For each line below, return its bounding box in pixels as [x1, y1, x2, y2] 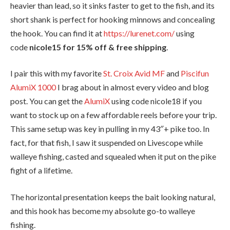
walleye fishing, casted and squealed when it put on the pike [10, 151, 216, 162]
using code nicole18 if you [110, 96, 202, 106]
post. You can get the [10, 96, 84, 106]
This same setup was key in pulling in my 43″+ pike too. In [10, 124, 209, 134]
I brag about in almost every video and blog [56, 82, 209, 92]
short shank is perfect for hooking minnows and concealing [10, 14, 215, 24]
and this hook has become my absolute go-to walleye [10, 205, 195, 216]
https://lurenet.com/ [104, 28, 176, 38]
